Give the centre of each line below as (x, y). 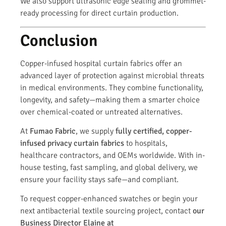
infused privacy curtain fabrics (72, 143)
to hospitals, (146, 143)
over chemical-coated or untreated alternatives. (101, 112)
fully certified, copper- (154, 131)
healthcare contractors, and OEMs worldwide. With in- (112, 155)
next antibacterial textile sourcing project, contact (106, 211)
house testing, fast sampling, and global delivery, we (109, 167)
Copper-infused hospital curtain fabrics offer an (101, 63)
